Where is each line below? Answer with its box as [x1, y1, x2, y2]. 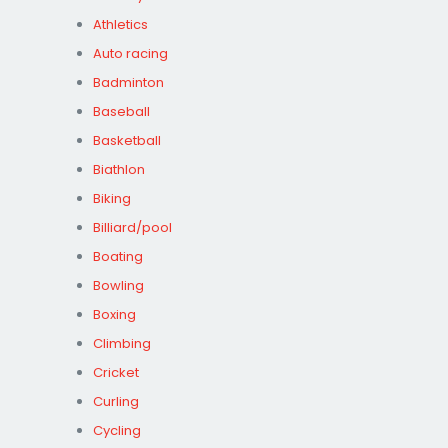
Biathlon [93, 159, 145, 179]
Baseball [93, 101, 150, 121]
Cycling [93, 420, 141, 440]
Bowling [93, 275, 144, 295]
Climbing [93, 333, 151, 353]
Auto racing [93, 43, 168, 63]
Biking [93, 188, 131, 208]
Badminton [93, 72, 164, 92]
